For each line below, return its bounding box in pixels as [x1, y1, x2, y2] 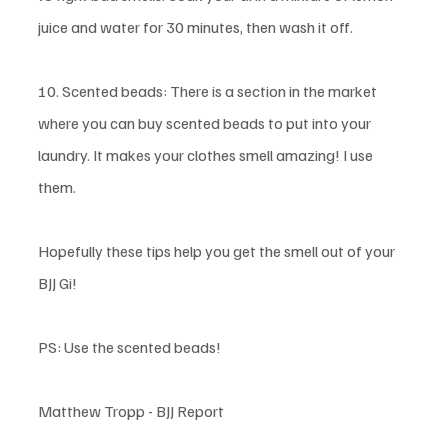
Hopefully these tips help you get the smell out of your [38, 241, 398, 262]
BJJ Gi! [38, 273, 77, 294]
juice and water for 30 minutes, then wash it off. [38, 17, 356, 38]
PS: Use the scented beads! [38, 337, 221, 358]
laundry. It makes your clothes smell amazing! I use [38, 145, 376, 166]
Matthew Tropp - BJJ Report [38, 401, 224, 422]
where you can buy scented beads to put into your [38, 113, 374, 134]
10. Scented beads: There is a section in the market [38, 81, 380, 102]
